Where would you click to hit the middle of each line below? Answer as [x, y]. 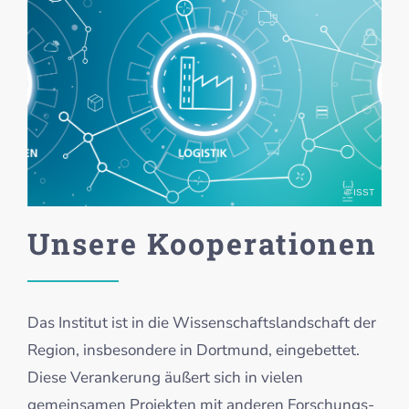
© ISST [360, 192]
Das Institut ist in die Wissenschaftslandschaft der [201, 322]
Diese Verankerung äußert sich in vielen [165, 377]
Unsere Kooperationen [202, 243]
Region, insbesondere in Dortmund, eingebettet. [193, 350]
